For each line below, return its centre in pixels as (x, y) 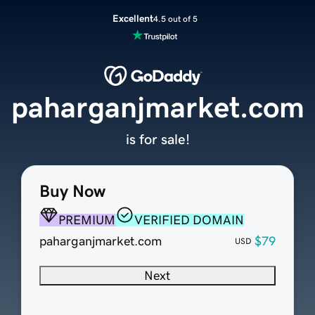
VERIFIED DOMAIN (189, 220)
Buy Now (72, 192)
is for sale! (157, 140)
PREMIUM (86, 220)
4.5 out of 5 (175, 19)
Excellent (133, 18)
